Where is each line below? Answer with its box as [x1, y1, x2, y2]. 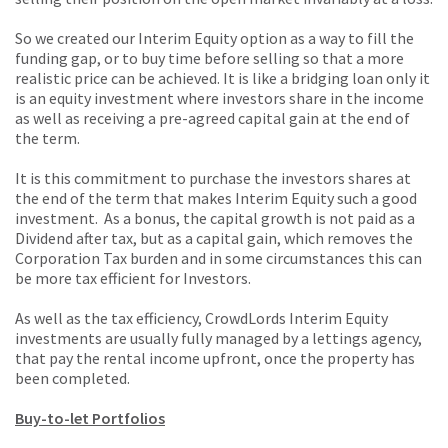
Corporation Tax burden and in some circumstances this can [15, 248, 422, 269]
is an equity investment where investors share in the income [15, 88, 424, 109]
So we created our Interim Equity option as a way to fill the [15, 28, 414, 49]
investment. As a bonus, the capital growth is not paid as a [15, 208, 415, 229]
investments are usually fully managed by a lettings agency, [15, 328, 422, 349]
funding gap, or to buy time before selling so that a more [15, 48, 404, 69]
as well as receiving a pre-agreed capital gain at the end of [15, 108, 410, 129]
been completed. [15, 368, 130, 389]
